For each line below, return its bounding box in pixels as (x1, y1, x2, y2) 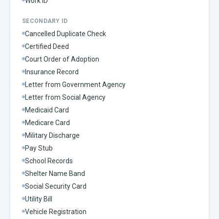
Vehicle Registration (25, 207, 87, 216)
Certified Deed (25, 42, 69, 50)
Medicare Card (25, 118, 70, 127)
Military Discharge (25, 131, 80, 139)
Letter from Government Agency (25, 80, 126, 88)
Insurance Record (25, 67, 79, 76)
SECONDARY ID (22, 17, 68, 24)
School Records (25, 156, 73, 165)
